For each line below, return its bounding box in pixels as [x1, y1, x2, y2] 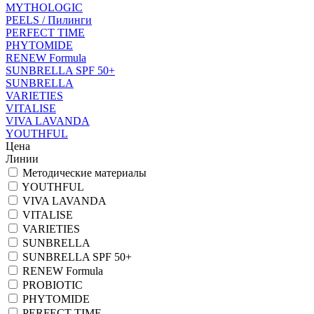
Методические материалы [22, 166, 146, 179]
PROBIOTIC [22, 278, 83, 291]
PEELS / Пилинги [6, 13, 92, 26]
